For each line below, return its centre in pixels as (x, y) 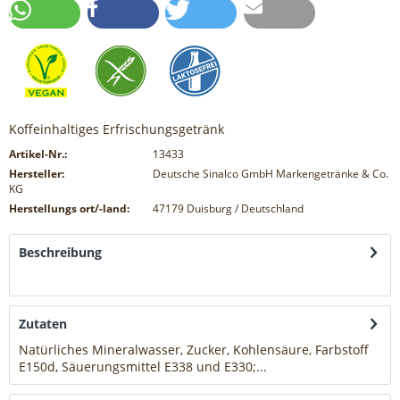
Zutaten (43, 324)
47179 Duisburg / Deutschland (228, 209)
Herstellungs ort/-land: (69, 209)
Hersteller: (37, 174)
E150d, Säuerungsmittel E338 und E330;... (143, 367)
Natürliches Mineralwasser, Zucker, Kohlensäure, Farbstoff (194, 350)
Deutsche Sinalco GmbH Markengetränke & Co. (270, 174)
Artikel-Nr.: (38, 154)
